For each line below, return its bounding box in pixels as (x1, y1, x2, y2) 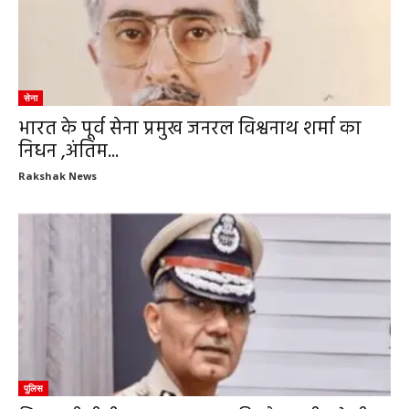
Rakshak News (18, 168, 97, 183)
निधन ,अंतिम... (18, 136, 119, 167)
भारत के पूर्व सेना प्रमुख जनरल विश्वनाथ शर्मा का (18, 113, 362, 144)
